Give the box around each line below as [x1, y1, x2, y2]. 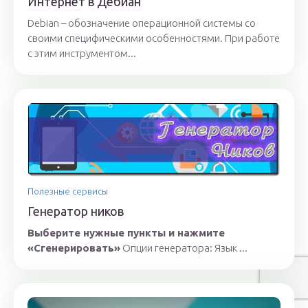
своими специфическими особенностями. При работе [27, 32, 280, 44]
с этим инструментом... [27, 47, 136, 59]
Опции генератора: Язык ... [120, 242, 247, 254]
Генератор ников [27, 204, 124, 219]
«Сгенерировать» [27, 242, 120, 254]
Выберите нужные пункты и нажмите [27, 227, 225, 239]
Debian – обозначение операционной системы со [27, 17, 256, 29]
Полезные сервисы [27, 186, 108, 197]
